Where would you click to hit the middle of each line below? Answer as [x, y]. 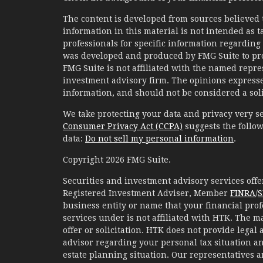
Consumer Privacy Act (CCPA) [122, 127]
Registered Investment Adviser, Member [146, 193]
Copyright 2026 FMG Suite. [117, 160]
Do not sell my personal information [159, 139]
